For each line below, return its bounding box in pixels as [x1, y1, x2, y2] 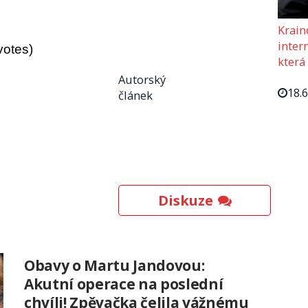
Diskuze [157, 190, 213, 210]
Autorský [118, 71, 166, 87]
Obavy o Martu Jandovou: [24, 255, 205, 275]
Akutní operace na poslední [24, 274, 223, 294]
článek [118, 87, 153, 103]
